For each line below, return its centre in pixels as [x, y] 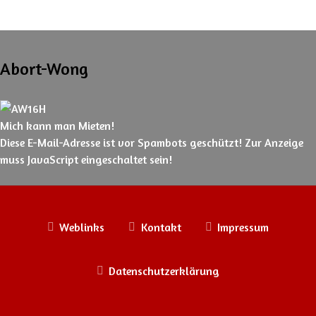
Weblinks [82, 227]
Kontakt [161, 227]
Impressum [243, 227]
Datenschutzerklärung [164, 271]
